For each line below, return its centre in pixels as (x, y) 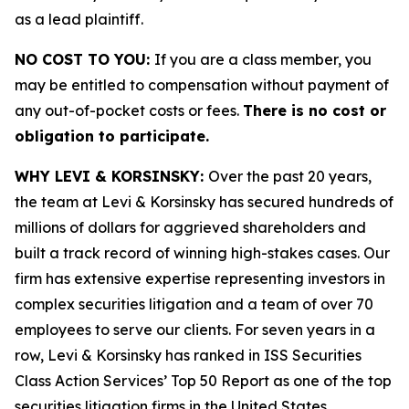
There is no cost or (315, 110)
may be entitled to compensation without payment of (202, 85)
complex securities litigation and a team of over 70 (194, 304)
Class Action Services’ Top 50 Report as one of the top (203, 381)
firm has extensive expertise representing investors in (200, 278)
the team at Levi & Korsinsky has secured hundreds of (204, 202)
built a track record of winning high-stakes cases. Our (202, 253)
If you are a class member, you (263, 59)
